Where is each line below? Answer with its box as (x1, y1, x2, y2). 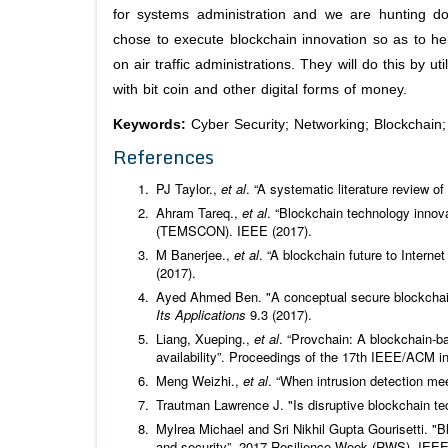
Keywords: (113, 117, 191, 133)
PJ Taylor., (156, 179, 221, 199)
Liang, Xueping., (156, 329, 254, 349)
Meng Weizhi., (156, 371, 243, 391)
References (113, 141, 214, 173)
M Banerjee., (156, 245, 234, 265)
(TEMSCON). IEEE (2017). (156, 221, 312, 241)
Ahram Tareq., (156, 203, 242, 223)
